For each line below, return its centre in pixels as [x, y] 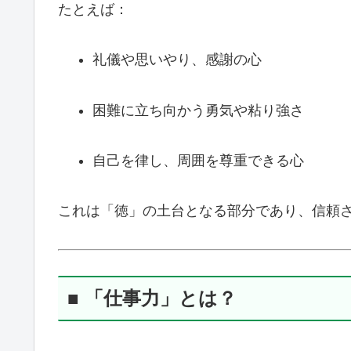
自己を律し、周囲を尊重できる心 [198, 161]
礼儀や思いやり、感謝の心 [177, 60]
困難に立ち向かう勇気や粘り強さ [198, 110]
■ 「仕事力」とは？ [152, 299]
